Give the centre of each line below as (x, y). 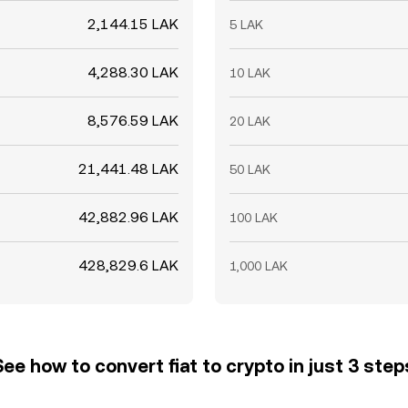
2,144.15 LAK (133, 24)
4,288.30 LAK (133, 72)
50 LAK (250, 169)
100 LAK (254, 218)
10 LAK (250, 73)
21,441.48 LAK (128, 169)
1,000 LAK (259, 266)
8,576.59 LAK (133, 121)
